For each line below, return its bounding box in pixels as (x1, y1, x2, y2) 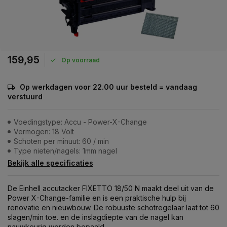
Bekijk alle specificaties (8, 159, 93, 167)
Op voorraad (61, 56, 100, 64)
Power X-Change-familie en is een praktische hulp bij (8, 194, 186, 202)
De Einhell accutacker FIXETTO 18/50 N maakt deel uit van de (8, 184, 214, 193)
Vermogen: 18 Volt (14, 127, 74, 136)
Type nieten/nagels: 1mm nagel (14, 146, 117, 155)
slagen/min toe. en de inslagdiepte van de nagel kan (8, 213, 183, 221)
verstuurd (8, 92, 43, 101)
